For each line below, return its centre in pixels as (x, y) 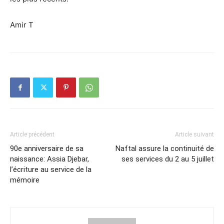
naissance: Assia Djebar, (49, 159)
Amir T (22, 25)
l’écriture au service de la (51, 170)
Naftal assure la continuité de (165, 149)
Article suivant (194, 135)
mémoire (25, 180)
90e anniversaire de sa (47, 149)
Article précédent (32, 135)
